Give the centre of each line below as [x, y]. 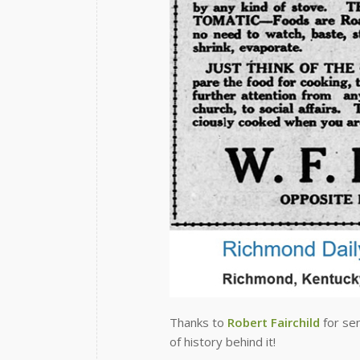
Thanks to [198, 322]
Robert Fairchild [274, 322]
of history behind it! [223, 341]
